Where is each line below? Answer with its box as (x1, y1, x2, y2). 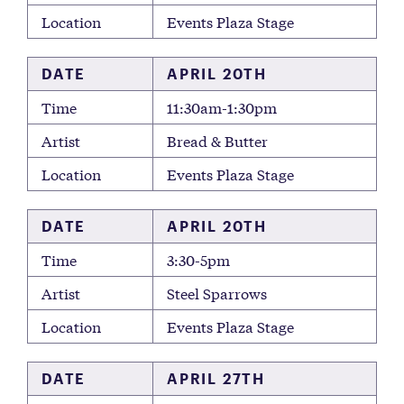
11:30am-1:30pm (167, 96, 277, 117)
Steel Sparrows (167, 282, 267, 303)
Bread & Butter (167, 130, 268, 151)
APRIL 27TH (167, 370, 265, 387)
